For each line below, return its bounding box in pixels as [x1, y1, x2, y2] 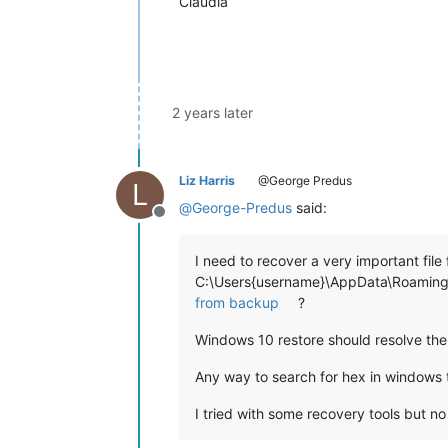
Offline [158, 211, 208, 232]
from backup [195, 293, 279, 311]
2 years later [172, 103, 253, 121]
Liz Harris [179, 172, 235, 188]
